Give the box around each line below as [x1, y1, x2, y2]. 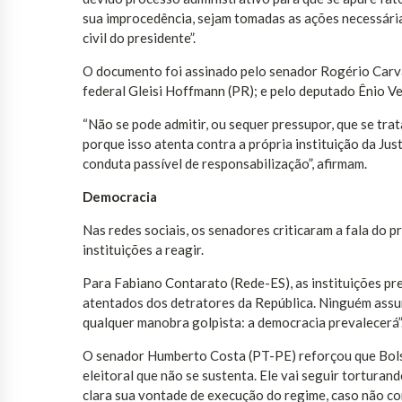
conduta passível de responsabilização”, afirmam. [83, 155, 367, 172]
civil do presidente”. [83, 30, 196, 47]
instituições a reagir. [83, 241, 204, 258]
